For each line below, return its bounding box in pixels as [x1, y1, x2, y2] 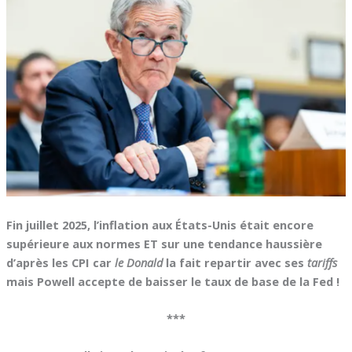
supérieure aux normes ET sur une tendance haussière [5, 235, 322, 251]
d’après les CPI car [5, 254, 115, 270]
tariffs [306, 254, 337, 270]
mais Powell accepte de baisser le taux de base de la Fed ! [5, 273, 339, 289]
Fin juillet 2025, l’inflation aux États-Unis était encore [5, 216, 313, 233]
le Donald [114, 254, 163, 270]
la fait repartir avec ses [162, 254, 307, 270]
